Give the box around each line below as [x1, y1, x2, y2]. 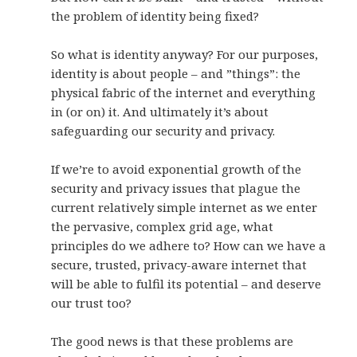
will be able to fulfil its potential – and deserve [51, 276, 322, 292]
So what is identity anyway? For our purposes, [51, 46, 319, 63]
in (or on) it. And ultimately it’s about [51, 104, 269, 120]
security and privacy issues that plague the [51, 180, 301, 197]
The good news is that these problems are [51, 333, 294, 350]
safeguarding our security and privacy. [51, 123, 276, 139]
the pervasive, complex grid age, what [51, 218, 274, 235]
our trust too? [51, 295, 132, 312]
